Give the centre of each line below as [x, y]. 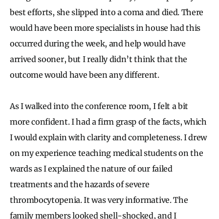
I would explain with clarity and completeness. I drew [109, 137]
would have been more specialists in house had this [105, 28]
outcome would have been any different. [85, 75]
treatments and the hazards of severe [80, 184]
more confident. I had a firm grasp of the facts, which [108, 121]
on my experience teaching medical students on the [107, 153]
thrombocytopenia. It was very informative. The [99, 200]
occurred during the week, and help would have [98, 43]
